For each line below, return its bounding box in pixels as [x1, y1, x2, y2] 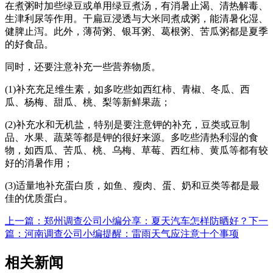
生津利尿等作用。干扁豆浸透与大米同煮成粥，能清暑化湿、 [5, 13, 268, 24]
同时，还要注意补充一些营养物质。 [5, 62, 161, 73]
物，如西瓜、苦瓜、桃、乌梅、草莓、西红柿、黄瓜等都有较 [5, 145, 268, 156]
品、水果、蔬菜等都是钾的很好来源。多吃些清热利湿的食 [5, 132, 258, 143]
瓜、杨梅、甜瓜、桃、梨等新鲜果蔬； [5, 97, 171, 108]
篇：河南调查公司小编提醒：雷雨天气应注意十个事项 [5, 229, 239, 239]
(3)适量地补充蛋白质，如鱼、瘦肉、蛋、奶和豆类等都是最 [5, 180, 260, 191]
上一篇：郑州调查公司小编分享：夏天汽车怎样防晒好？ [5, 216, 249, 227]
